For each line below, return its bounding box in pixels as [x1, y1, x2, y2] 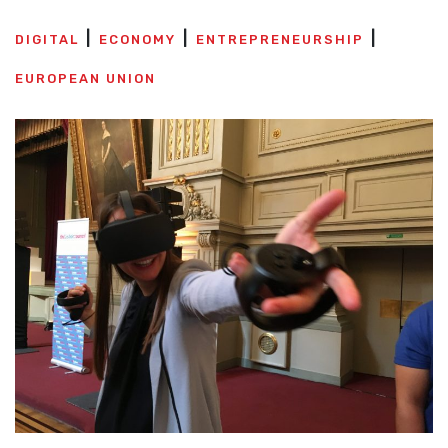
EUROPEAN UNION [15, 71, 156, 86]
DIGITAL [15, 32, 79, 47]
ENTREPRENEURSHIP [196, 32, 364, 47]
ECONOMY [99, 32, 176, 47]
